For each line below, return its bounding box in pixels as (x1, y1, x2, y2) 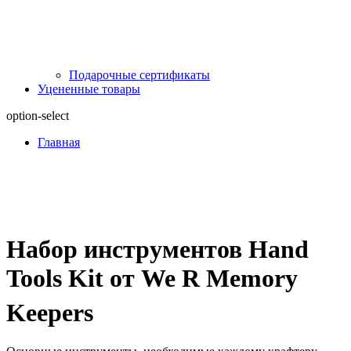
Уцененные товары (38, 81, 140, 96)
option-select (6, 108, 69, 122)
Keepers (6, 299, 93, 327)
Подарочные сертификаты (69, 67, 210, 81)
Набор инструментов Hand (6, 235, 309, 264)
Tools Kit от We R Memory (6, 264, 298, 293)
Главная (38, 135, 80, 149)
